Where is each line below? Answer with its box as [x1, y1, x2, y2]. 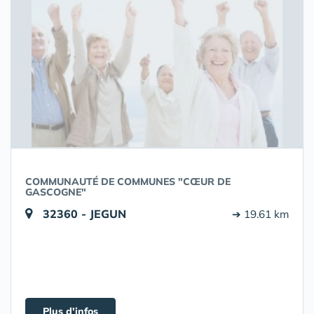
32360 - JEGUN [43, 207, 126, 221]
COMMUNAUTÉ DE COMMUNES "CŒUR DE [25, 175, 231, 188]
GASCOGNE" [25, 186, 86, 198]
